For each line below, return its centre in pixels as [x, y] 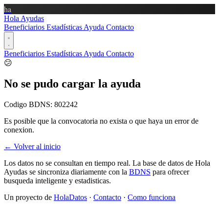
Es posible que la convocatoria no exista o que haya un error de [101, 121]
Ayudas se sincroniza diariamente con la [66, 172]
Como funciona [152, 197]
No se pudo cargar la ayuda [72, 83]
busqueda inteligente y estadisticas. [57, 180]
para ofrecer [170, 172]
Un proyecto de [29, 197]
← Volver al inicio [32, 146]
